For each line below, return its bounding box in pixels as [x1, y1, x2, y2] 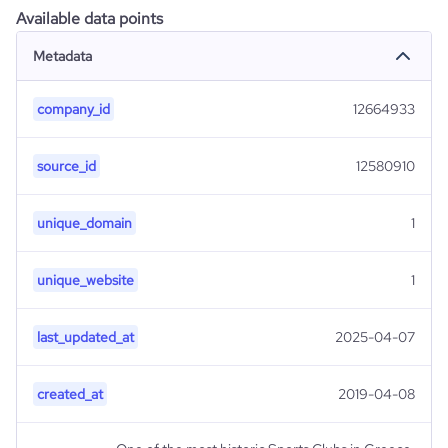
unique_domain [37, 214, 132, 232]
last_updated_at [37, 328, 134, 346]
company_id [37, 100, 110, 118]
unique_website [37, 271, 134, 289]
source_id [37, 157, 96, 175]
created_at [37, 385, 103, 403]
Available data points [16, 8, 163, 29]
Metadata [33, 47, 92, 65]
